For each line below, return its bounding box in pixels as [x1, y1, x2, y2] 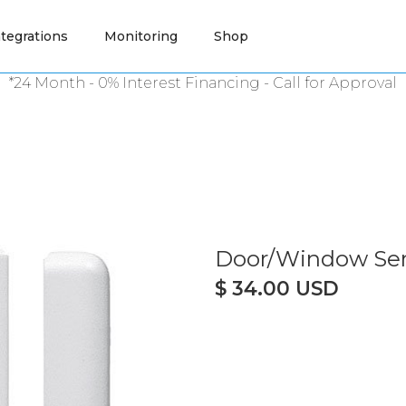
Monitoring [104, 28, 178, 44]
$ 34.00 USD [215, 276, 340, 301]
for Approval [301, 74, 397, 92]
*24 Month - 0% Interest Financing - [9, 74, 273, 92]
